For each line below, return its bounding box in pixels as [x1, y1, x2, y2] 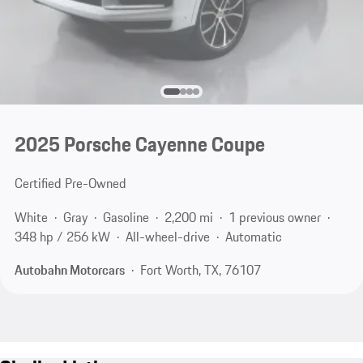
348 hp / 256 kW [14, 226, 110, 246]
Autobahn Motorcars [14, 260, 125, 280]
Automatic [224, 226, 282, 246]
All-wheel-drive [125, 226, 210, 246]
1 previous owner [228, 207, 321, 227]
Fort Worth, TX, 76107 [139, 260, 261, 280]
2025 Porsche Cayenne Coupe [14, 129, 265, 160]
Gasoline [102, 207, 149, 227]
